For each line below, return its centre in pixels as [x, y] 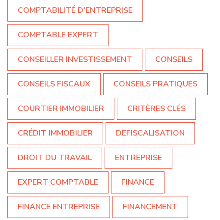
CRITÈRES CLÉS [156, 108]
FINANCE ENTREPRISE [59, 206]
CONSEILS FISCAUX [54, 84]
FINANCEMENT [150, 206]
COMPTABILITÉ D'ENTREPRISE [75, 10]
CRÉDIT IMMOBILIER [55, 133]
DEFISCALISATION [150, 133]
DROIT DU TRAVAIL [55, 157]
